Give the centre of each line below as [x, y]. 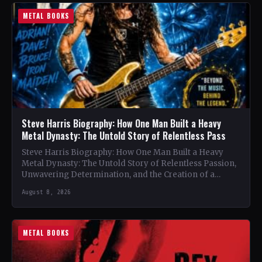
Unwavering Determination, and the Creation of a [118, 175]
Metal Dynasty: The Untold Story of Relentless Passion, [129, 163]
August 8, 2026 [46, 192]
